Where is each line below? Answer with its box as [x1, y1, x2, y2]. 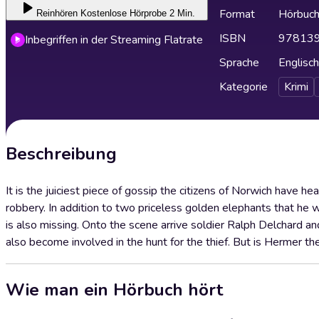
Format [219, 6, 255, 22]
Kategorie [219, 79, 268, 95]
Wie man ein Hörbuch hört [6, 278, 223, 301]
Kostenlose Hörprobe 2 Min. [80, 8, 195, 19]
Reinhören [36, 8, 78, 19]
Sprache [219, 55, 259, 70]
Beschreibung [6, 142, 117, 165]
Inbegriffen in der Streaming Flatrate [25, 32, 203, 48]
